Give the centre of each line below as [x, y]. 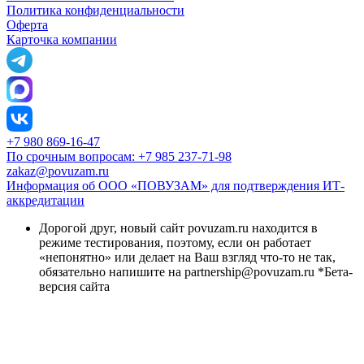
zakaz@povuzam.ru [58, 171]
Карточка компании [62, 40]
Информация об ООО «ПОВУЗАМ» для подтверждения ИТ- [175, 186]
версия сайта [74, 287]
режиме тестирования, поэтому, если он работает [175, 243]
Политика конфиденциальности [95, 11]
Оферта [27, 25]
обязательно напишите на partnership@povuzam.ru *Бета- [196, 272]
